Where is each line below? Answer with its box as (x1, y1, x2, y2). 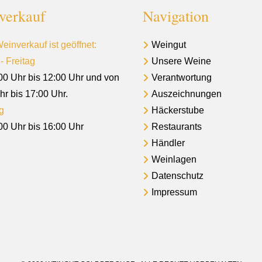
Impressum (151, 187, 197, 197)
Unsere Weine (151, 56, 211, 66)
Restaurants (151, 122, 202, 132)
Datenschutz (151, 171, 204, 181)
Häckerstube (151, 105, 204, 115)
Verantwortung (151, 73, 212, 82)
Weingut (151, 40, 186, 50)
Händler (151, 138, 185, 148)
